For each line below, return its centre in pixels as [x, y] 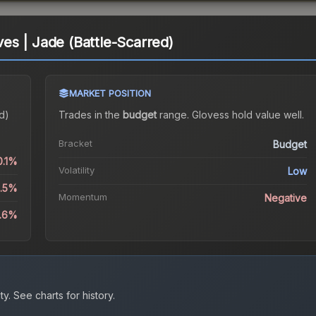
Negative [286, 198]
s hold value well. [264, 115]
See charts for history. [63, 296]
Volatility [76, 170]
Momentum [83, 197]
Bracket [75, 144]
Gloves [208, 115]
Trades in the [90, 115]
